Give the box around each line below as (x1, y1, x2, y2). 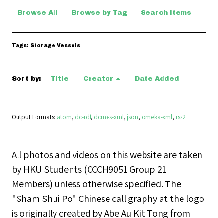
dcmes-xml (94, 112, 124, 122)
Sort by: (12, 75, 43, 83)
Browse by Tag (72, 9, 127, 17)
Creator (83, 75, 113, 83)
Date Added (135, 75, 179, 83)
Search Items (141, 9, 191, 17)
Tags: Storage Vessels (12, 43, 80, 49)
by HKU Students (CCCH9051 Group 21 (12, 163, 166, 176)
